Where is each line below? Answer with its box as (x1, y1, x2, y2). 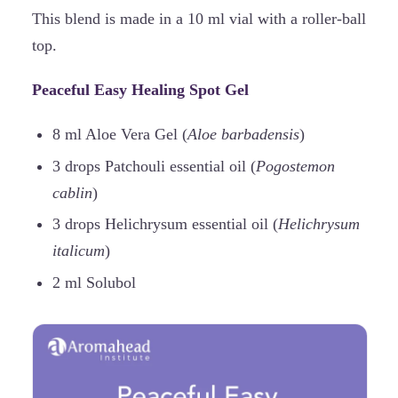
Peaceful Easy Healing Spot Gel (32, 80, 249, 99)
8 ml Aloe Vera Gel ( (52, 125, 187, 144)
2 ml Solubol (52, 273, 136, 291)
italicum (52, 242, 105, 260)
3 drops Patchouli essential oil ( (52, 156, 256, 175)
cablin (52, 183, 92, 202)
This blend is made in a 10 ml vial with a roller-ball (32, 9, 366, 28)
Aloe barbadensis (187, 125, 299, 144)
